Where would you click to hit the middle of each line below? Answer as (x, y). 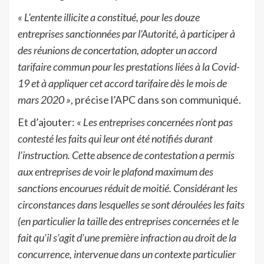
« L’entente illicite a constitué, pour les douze (109, 17)
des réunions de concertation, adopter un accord (117, 50)
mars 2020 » (44, 99)
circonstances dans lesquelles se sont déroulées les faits (131, 204)
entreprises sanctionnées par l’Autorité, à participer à (126, 33)
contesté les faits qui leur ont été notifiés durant (115, 138)
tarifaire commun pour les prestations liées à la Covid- (129, 66)
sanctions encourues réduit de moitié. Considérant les (128, 188)
